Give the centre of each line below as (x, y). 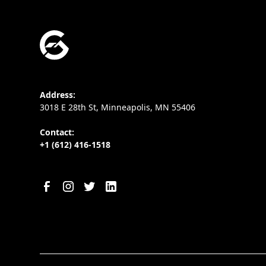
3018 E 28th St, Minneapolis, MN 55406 (118, 107)
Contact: (57, 132)
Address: (58, 95)
